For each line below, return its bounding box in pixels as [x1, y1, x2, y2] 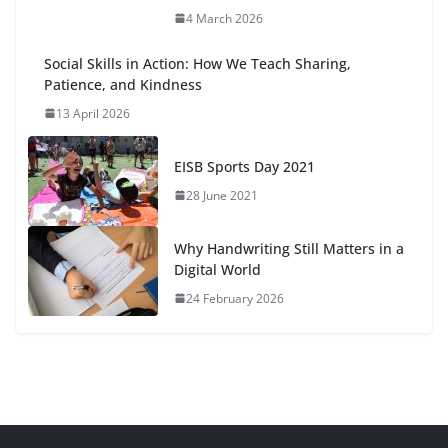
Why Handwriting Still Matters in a [174, 238, 404, 258]
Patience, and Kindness [44, 74, 202, 94]
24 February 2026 [186, 289, 284, 307]
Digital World [174, 259, 261, 279]
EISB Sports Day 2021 [174, 156, 315, 176]
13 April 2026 [56, 104, 130, 122]
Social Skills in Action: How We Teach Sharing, [44, 53, 351, 73]
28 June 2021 [186, 186, 258, 204]
